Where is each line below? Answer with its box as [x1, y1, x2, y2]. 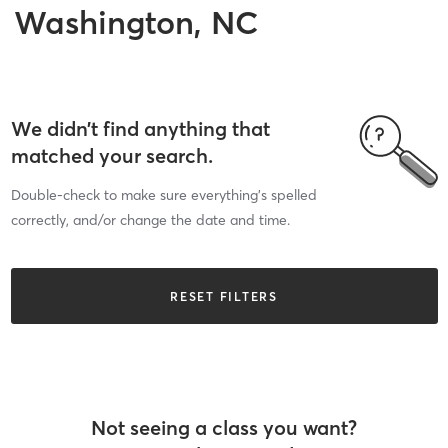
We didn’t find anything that [10, 116, 270, 141]
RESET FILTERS [170, 288, 278, 304]
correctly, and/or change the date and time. [10, 211, 290, 229]
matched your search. [10, 143, 213, 168]
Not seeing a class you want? [91, 414, 357, 440]
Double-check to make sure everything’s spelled [10, 186, 317, 204]
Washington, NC [14, 2, 258, 42]
